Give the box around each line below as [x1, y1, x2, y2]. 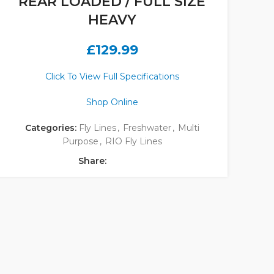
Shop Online [86, 97, 138, 108]
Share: [78, 155, 106, 167]
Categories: [24, 122, 76, 134]
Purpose [62, 136, 98, 147]
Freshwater [122, 122, 171, 134]
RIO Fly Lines [105, 136, 162, 147]
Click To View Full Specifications [45, 71, 179, 83]
